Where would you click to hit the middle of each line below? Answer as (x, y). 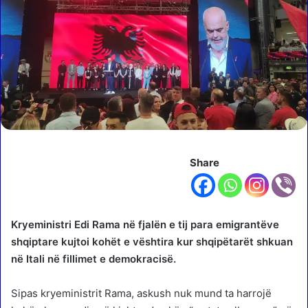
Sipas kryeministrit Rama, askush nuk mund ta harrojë (141, 293)
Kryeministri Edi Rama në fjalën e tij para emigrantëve (145, 224)
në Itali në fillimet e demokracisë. (93, 258)
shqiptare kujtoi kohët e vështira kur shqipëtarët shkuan (152, 241)
